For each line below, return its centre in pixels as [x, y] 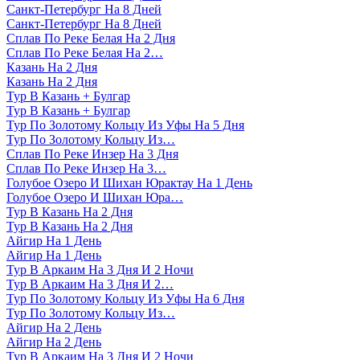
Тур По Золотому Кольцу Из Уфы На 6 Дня [125, 299]
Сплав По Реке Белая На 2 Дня [91, 39]
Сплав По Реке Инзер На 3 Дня [92, 154]
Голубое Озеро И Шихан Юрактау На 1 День [129, 183]
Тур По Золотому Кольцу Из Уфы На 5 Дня [125, 125]
